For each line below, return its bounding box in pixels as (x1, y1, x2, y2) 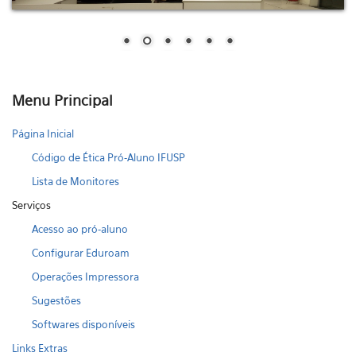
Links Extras (12, 342, 68, 354)
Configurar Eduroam (32, 246, 130, 259)
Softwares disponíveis (32, 318, 135, 331)
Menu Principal (12, 92, 113, 109)
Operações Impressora (32, 270, 139, 283)
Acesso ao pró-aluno (32, 222, 128, 235)
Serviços (12, 199, 51, 211)
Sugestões (32, 294, 81, 307)
